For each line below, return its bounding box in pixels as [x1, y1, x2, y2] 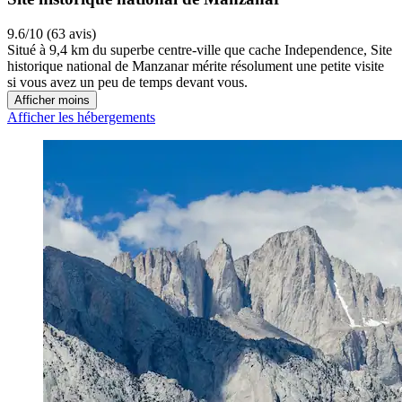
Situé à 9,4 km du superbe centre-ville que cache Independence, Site [7, 41, 392, 57]
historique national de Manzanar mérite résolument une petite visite [7, 57, 384, 74]
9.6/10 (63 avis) [7, 25, 96, 41]
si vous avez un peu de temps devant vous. [7, 74, 248, 90]
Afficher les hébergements [7, 109, 155, 125]
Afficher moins [14, 92, 90, 107]
